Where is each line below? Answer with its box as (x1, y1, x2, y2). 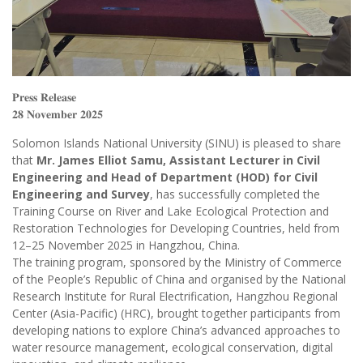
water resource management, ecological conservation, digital (12, 340, 333, 356)
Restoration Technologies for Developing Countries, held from (12, 220, 340, 237)
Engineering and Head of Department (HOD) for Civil (12, 169, 318, 186)
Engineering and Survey (12, 186, 150, 203)
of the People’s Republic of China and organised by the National (12, 271, 346, 288)
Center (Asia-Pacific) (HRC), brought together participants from (12, 305, 340, 322)
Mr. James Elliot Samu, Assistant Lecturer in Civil (36, 152, 320, 169)
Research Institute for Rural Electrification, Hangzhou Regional (12, 288, 338, 305)
